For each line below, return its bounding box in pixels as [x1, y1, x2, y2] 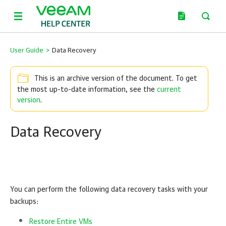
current [157, 86, 181, 93]
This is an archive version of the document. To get [34, 75, 197, 83]
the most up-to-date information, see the [17, 86, 157, 93]
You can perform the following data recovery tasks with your [10, 186, 208, 193]
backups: [10, 198, 38, 205]
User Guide [10, 47, 43, 54]
